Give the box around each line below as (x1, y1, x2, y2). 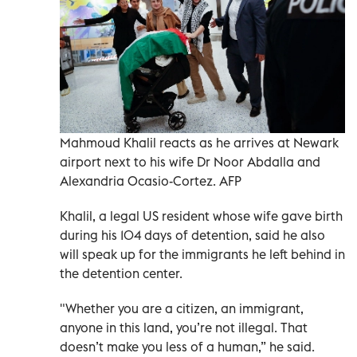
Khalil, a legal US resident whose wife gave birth (60, 208, 343, 225)
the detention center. (60, 265, 182, 282)
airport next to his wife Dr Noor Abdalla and (60, 154, 320, 171)
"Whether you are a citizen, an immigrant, (60, 300, 304, 317)
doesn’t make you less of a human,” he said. (60, 339, 315, 355)
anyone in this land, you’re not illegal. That (60, 320, 308, 336)
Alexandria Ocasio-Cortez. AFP (60, 173, 241, 190)
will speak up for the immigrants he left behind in (60, 246, 345, 263)
